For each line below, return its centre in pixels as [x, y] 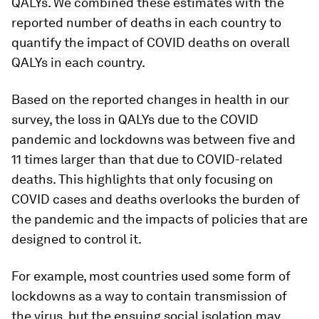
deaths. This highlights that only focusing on [142, 179]
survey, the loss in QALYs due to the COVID [135, 119]
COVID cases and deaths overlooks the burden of [156, 199]
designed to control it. [77, 239]
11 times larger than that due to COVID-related [147, 159]
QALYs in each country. [78, 62]
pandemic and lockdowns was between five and [153, 139]
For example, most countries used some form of [151, 276]
